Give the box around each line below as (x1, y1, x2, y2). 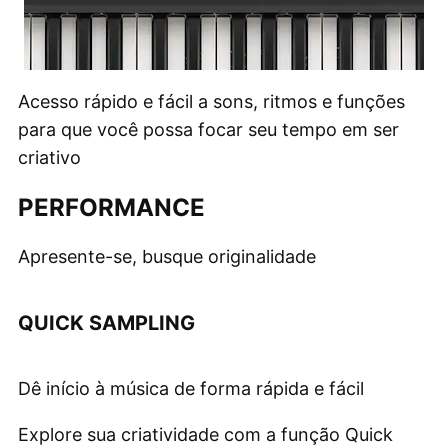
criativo (18, 146, 81, 168)
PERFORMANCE (18, 192, 205, 222)
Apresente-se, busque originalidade (18, 245, 316, 267)
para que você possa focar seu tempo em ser (18, 118, 399, 140)
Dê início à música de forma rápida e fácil (18, 377, 364, 399)
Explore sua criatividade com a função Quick (18, 423, 393, 445)
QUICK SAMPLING (18, 310, 195, 335)
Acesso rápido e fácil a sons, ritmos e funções (18, 90, 405, 112)
